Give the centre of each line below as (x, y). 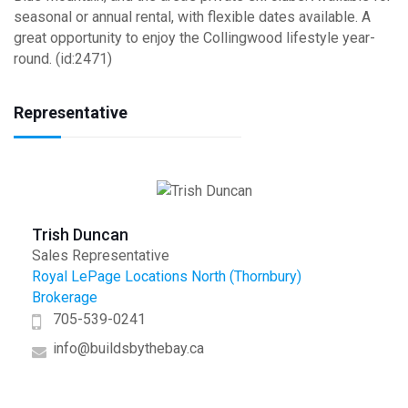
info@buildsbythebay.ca (128, 348)
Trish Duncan (80, 235)
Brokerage (65, 297)
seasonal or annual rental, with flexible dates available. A (192, 17)
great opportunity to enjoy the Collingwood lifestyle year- (194, 38)
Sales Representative (101, 255)
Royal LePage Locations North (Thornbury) (167, 276)
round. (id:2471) (63, 59)
